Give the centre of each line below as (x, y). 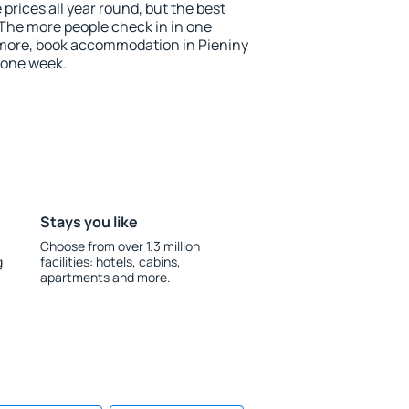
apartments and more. (105, 277)
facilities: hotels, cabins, (110, 262)
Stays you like (89, 222)
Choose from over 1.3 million (120, 246)
